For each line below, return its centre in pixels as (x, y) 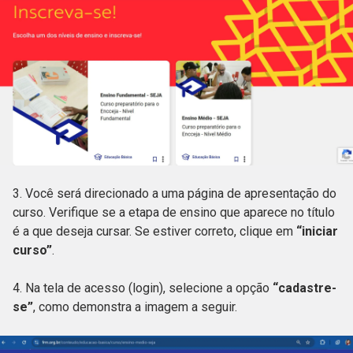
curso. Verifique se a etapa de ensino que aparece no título (174, 213)
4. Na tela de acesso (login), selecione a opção (143, 288)
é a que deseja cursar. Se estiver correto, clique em (154, 232)
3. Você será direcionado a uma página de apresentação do (175, 194)
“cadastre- (305, 288)
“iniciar (317, 232)
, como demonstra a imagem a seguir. (140, 307)
